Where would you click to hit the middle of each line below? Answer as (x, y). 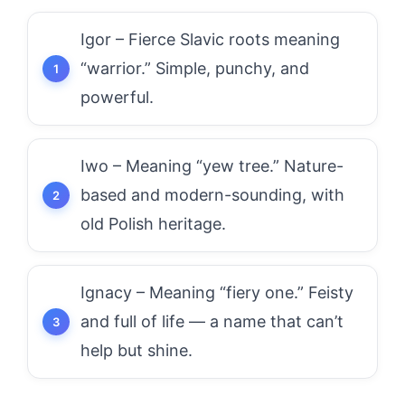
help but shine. (137, 350)
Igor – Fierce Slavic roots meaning (210, 39)
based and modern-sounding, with (212, 195)
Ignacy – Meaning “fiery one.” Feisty (217, 292)
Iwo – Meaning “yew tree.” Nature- (212, 166)
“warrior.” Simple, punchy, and (195, 68)
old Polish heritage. (153, 224)
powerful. (117, 97)
